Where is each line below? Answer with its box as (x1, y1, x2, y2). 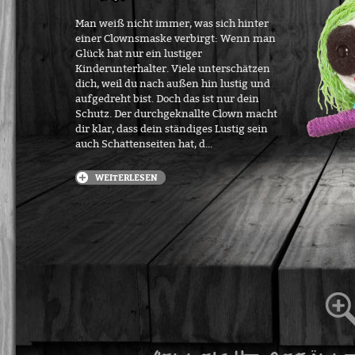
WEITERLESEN (95, 171, 158, 183)
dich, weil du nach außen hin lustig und (75, 78, 270, 90)
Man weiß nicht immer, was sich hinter (75, 17, 269, 29)
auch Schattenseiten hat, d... (75, 138, 212, 150)
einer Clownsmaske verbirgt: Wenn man (75, 32, 276, 44)
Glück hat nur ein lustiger (75, 48, 202, 59)
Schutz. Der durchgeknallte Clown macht (75, 108, 277, 120)
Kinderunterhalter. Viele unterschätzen (75, 63, 270, 74)
